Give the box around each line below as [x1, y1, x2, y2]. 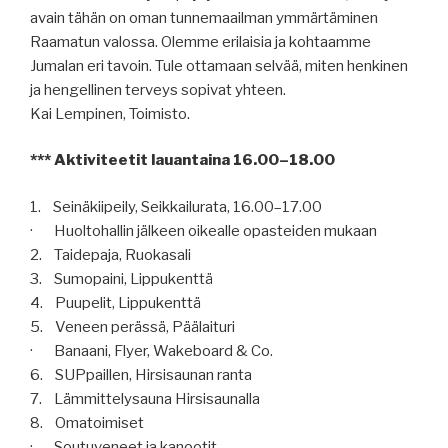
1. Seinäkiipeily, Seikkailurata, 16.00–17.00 [30, 197, 322, 216]
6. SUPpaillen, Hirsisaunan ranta [30, 365, 252, 384]
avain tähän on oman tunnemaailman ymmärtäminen [30, 8, 378, 27]
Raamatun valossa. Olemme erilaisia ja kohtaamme [30, 32, 371, 51]
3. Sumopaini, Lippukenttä [30, 269, 213, 288]
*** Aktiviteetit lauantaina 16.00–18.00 [30, 151, 335, 170]
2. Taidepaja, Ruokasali [30, 245, 191, 264]
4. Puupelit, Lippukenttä [30, 293, 201, 312]
